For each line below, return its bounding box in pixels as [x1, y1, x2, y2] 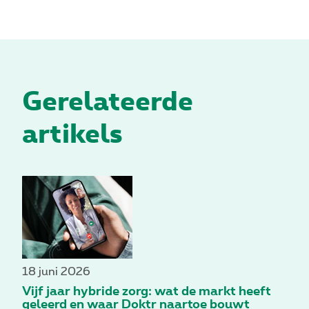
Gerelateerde [22, 83, 193, 117]
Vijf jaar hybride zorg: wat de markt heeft [22, 286, 271, 299]
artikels [22, 115, 123, 150]
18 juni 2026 [22, 266, 90, 278]
